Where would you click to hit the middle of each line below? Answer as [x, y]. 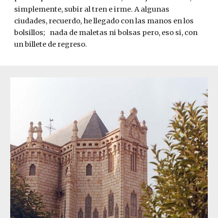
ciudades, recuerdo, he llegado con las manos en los [104, 21]
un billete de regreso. [52, 44]
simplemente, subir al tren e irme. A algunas [92, 9]
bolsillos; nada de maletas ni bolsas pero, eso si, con [106, 33]
